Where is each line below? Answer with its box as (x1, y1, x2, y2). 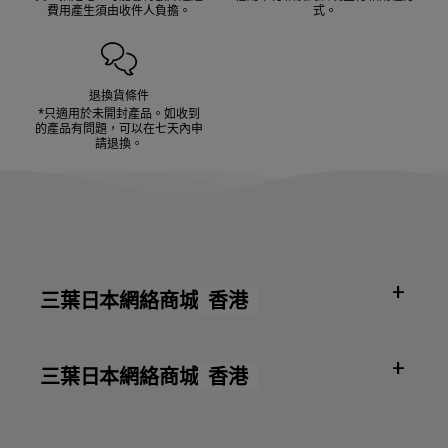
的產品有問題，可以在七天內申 (34, 120, 203, 137)
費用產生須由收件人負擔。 (46, 2, 191, 19)
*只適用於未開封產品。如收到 (37, 105, 200, 122)
